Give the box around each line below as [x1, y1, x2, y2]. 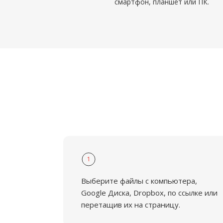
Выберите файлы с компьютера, [81, 176, 197, 186]
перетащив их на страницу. [81, 200, 180, 210]
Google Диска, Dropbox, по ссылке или [81, 188, 218, 198]
